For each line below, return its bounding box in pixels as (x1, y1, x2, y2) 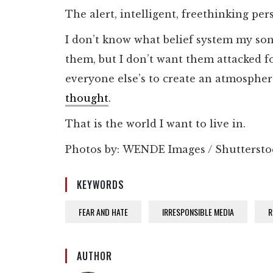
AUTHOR (77, 248, 112, 263)
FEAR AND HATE (79, 205, 128, 218)
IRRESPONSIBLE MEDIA (162, 205, 234, 218)
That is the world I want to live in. (65, 117, 246, 130)
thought (65, 91, 108, 104)
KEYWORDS (77, 177, 124, 192)
